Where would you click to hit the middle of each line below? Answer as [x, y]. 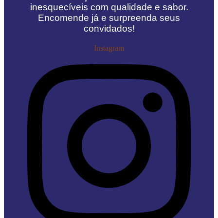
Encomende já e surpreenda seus [109, 18]
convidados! [109, 29]
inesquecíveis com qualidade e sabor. [109, 7]
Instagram [109, 48]
